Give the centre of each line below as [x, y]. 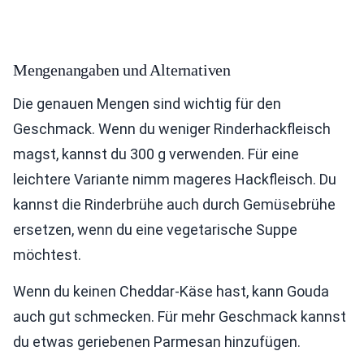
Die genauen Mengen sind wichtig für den [147, 104]
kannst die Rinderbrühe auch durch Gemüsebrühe [174, 205]
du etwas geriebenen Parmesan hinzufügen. [157, 342]
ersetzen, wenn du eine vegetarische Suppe [155, 230]
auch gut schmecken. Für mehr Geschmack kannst [180, 317]
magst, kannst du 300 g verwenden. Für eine [156, 154]
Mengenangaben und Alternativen [122, 70]
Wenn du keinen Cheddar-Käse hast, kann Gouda [171, 292]
